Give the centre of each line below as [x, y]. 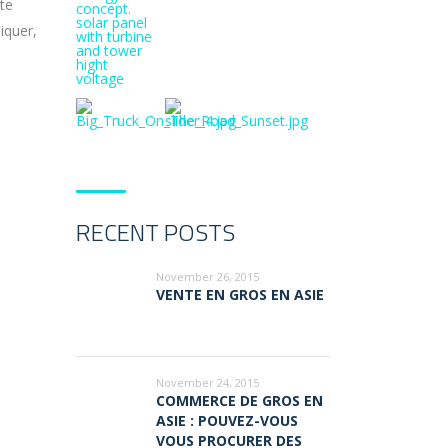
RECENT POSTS [155, 231]
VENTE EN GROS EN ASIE [240, 294]
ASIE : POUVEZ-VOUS [227, 420]
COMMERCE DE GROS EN [239, 400]
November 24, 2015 [207, 382]
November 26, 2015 [207, 276]
